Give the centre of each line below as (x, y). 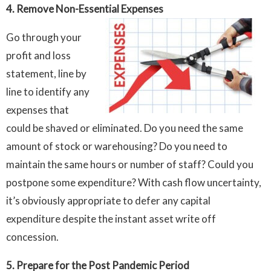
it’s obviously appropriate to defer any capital (108, 201)
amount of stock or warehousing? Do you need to (117, 146)
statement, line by (46, 74)
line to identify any (48, 92)
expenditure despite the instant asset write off (111, 219)
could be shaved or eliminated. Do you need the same (125, 128)
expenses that (38, 110)
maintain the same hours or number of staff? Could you (130, 165)
